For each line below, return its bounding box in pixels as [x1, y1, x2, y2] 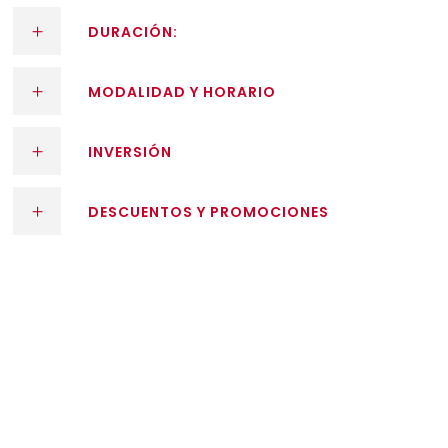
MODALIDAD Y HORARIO [88, 82, 277, 103]
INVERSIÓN [88, 142, 173, 163]
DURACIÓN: [88, 22, 179, 43]
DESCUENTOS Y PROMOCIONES [88, 202, 330, 223]
